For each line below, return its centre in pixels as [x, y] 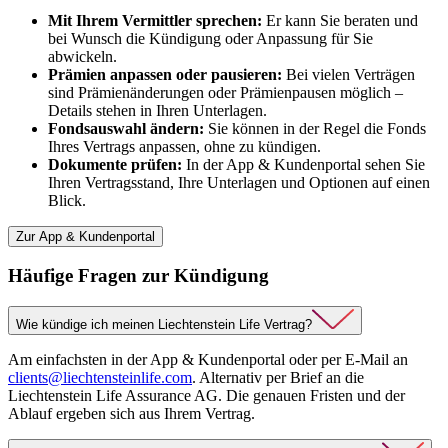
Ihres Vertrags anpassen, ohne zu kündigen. [184, 146]
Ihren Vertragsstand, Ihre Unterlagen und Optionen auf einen [239, 182]
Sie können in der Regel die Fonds [315, 128]
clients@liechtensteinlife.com [100, 378]
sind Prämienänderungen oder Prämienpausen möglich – [225, 92]
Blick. [67, 200]
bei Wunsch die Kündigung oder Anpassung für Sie [210, 38]
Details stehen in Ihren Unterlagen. [157, 110]
